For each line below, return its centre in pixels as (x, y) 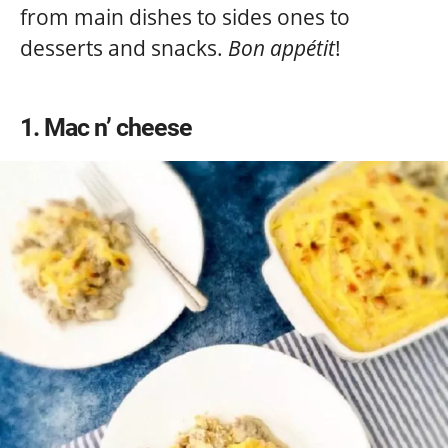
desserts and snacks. (124, 47)
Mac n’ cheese (118, 127)
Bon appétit (281, 47)
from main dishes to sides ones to (185, 16)
